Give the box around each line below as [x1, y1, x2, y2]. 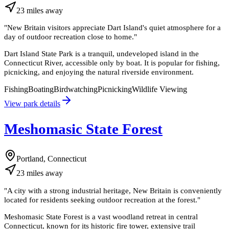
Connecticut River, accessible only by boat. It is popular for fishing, [4, 58, 220, 67]
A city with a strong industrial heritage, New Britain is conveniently [7, 186, 222, 195]
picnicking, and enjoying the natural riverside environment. [4, 67, 194, 77]
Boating [28, 84, 54, 94]
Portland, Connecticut [16, 154, 86, 164]
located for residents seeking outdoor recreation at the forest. [4, 195, 197, 204]
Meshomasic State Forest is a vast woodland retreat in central [4, 212, 198, 221]
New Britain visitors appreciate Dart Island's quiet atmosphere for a [7, 23, 221, 32]
